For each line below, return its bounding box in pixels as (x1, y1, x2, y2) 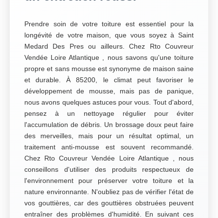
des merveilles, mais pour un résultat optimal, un (24, 132, 194, 140)
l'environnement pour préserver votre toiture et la (24, 177, 194, 184)
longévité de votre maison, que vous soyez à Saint (24, 31, 194, 39)
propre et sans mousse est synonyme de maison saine (24, 65, 194, 73)
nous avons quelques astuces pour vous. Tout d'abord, (24, 98, 194, 106)
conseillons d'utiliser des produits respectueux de (24, 165, 194, 173)
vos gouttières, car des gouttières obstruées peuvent (24, 199, 194, 207)
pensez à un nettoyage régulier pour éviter (24, 109, 194, 117)
